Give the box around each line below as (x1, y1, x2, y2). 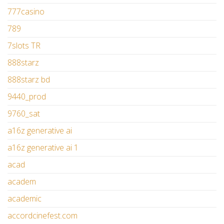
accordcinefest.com (7, 210, 77, 221)
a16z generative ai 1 (7, 142, 78, 153)
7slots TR (7, 40, 40, 51)
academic (7, 193, 41, 204)
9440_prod (7, 91, 46, 102)
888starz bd (7, 74, 50, 85)
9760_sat (7, 108, 40, 119)
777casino (7, 6, 44, 17)
